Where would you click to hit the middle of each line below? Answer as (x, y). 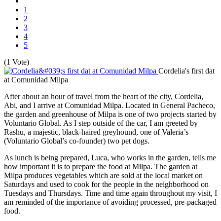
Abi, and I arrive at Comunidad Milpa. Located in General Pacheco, (110, 105)
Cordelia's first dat (186, 71)
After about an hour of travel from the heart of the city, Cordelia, (104, 96)
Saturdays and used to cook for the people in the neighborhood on (106, 184)
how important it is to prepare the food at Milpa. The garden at (101, 166)
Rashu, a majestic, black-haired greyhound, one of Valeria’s (96, 132)
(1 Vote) (17, 62)
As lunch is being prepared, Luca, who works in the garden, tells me (110, 157)
